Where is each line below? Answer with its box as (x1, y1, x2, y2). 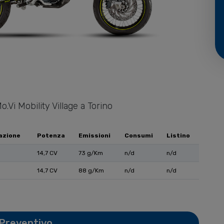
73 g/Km (78, 149, 103, 157)
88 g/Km (78, 167, 104, 174)
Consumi (124, 132, 153, 139)
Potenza (37, 132, 65, 139)
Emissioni (78, 132, 110, 139)
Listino (166, 132, 190, 139)
